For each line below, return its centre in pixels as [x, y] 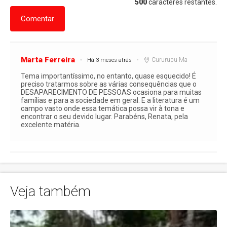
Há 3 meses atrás [109, 60]
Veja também [51, 191]
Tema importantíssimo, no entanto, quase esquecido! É [108, 76]
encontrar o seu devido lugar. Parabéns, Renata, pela [104, 116]
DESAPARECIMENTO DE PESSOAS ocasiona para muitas [111, 92]
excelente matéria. [50, 124]
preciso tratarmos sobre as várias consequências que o [108, 84]
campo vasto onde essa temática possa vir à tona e [102, 108]
